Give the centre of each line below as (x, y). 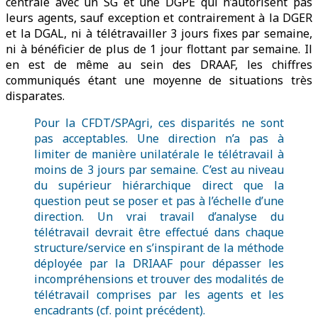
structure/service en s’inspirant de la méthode (159, 248)
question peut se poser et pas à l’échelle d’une (159, 201)
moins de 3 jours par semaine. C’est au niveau (159, 170)
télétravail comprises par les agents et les (159, 295)
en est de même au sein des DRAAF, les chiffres (159, 65)
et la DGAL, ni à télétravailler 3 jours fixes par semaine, (159, 34)
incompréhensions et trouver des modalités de (159, 279)
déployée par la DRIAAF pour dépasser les (159, 264)
